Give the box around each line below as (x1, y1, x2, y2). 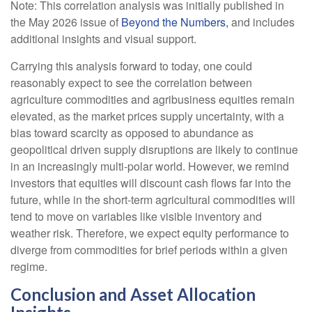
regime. (10, 258, 47, 274)
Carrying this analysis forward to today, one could (10, 57, 252, 74)
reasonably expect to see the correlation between (10, 74, 252, 91)
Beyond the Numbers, (121, 13, 228, 30)
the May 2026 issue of (10, 13, 121, 30)
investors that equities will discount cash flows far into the (10, 174, 291, 191)
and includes (228, 13, 295, 30)
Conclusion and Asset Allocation (10, 283, 256, 304)
